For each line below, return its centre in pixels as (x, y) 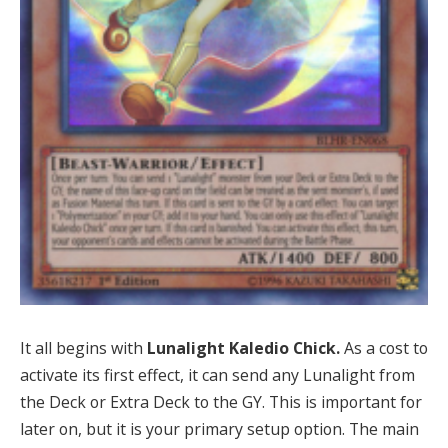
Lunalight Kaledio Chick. (245, 348)
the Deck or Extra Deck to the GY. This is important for (221, 402)
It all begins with (83, 348)
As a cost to (386, 348)
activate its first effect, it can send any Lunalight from (217, 375)
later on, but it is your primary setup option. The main (219, 429)
